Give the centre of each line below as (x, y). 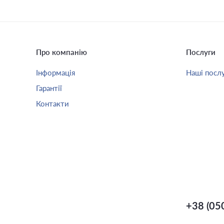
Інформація (55, 72)
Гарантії (49, 88)
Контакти (52, 103)
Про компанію (61, 52)
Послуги (201, 52)
